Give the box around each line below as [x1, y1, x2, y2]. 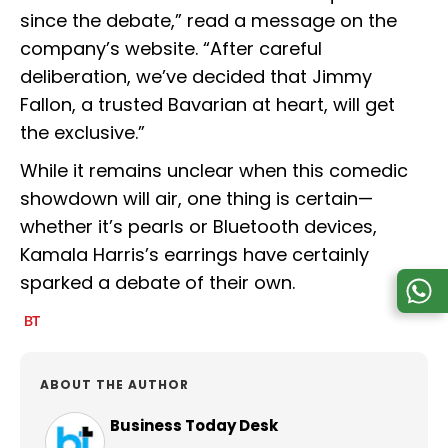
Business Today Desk [110, 415, 278, 437]
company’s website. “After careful [20, 36, 322, 62]
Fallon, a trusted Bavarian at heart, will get [20, 92, 395, 118]
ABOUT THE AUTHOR [40, 376, 189, 394]
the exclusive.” [20, 120, 145, 146]
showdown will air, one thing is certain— [20, 186, 373, 212]
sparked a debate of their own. [20, 270, 295, 296]
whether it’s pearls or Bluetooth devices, [20, 214, 377, 240]
